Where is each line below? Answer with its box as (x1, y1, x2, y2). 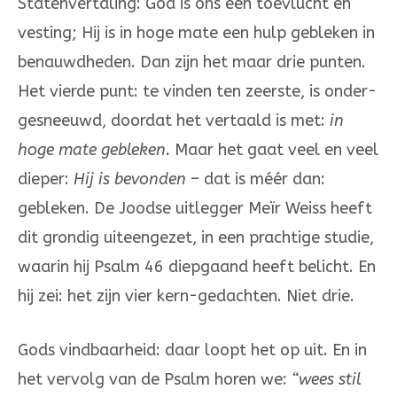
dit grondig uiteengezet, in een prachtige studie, (18, 228, 374, 248)
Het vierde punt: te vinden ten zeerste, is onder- (18, 82, 377, 102)
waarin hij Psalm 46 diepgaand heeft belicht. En (18, 257, 376, 277)
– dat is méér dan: (186, 169, 325, 190)
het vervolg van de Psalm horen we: (18, 370, 292, 390)
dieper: (18, 169, 74, 190)
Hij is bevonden (74, 169, 186, 190)
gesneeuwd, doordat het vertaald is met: (18, 111, 330, 131)
